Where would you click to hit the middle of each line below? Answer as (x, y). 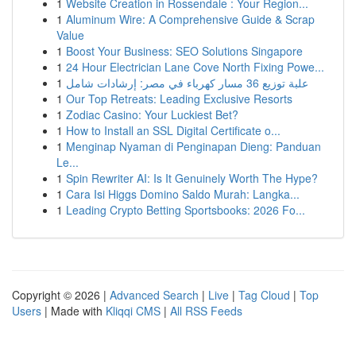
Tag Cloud (264, 295)
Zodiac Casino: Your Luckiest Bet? (152, 114)
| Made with (74, 311)
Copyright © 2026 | (61, 295)
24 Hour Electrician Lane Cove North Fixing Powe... (195, 67)
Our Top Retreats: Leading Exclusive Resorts (179, 99)
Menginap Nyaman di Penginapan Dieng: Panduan (193, 146)
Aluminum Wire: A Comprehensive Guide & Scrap (190, 19)
